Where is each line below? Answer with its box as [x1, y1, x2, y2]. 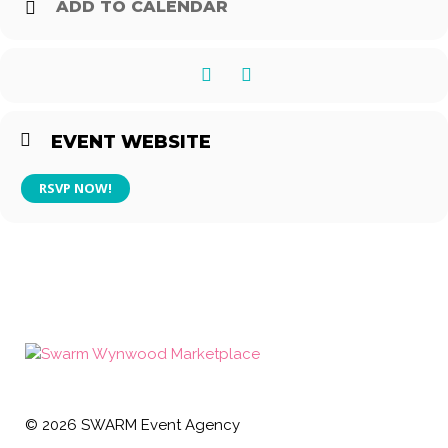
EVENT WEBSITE [51, 131, 211, 153]
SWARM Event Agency [77, 416, 240, 434]
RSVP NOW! [39, 179, 112, 197]
